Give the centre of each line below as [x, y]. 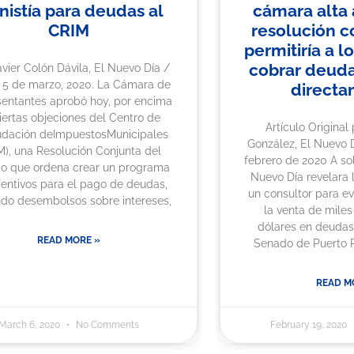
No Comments [106, 325]
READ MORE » [68, 241]
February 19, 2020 [309, 325]
